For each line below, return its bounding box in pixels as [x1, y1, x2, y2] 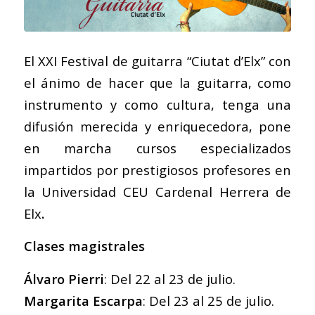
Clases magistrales [23, 237, 145, 255]
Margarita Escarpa [23, 291, 143, 309]
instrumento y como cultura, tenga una [23, 95, 292, 113]
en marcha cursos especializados [23, 139, 292, 157]
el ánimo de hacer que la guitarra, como [23, 73, 292, 91]
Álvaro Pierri [23, 269, 104, 288]
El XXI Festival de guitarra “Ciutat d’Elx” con [23, 51, 292, 70]
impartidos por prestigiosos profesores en [23, 160, 292, 179]
